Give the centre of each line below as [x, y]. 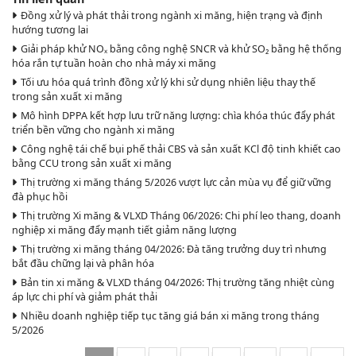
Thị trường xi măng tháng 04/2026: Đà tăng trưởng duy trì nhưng [173, 250]
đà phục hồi [40, 197]
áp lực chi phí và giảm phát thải [85, 297]
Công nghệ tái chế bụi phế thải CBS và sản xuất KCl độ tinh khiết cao [180, 149]
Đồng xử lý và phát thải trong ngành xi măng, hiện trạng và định [171, 16]
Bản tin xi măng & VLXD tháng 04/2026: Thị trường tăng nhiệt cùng [177, 283]
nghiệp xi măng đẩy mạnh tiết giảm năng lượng [124, 230]
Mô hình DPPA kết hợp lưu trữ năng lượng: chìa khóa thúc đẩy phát [178, 116]
